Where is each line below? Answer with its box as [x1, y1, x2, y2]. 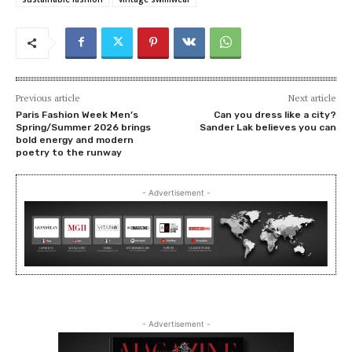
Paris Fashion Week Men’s [16, 108, 138, 120]
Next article [288, 91, 336, 104]
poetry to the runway [16, 146, 122, 158]
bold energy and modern [16, 134, 134, 145]
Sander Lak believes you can [199, 121, 336, 133]
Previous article [16, 91, 80, 104]
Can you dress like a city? [213, 108, 336, 120]
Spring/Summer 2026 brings [16, 121, 151, 133]
